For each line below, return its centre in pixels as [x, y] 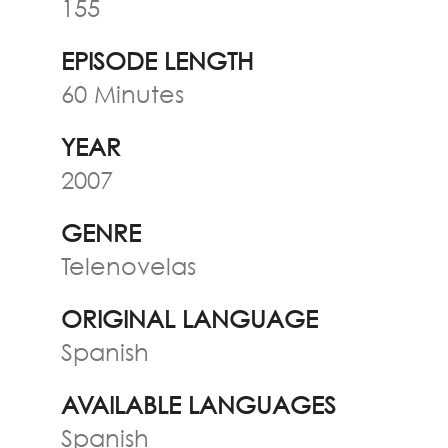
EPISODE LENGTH [156, 60]
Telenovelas [128, 265]
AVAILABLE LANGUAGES [198, 404]
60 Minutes [122, 93]
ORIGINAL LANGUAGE [189, 318]
